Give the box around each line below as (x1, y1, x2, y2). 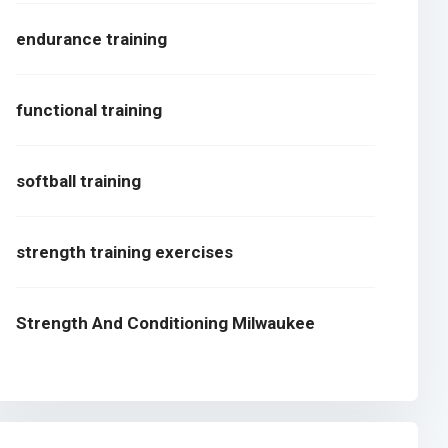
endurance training (16, 29, 168, 50)
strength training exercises (16, 242, 234, 263)
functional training (16, 100, 163, 121)
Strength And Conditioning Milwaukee (16, 313, 316, 334)
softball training (16, 171, 142, 192)
